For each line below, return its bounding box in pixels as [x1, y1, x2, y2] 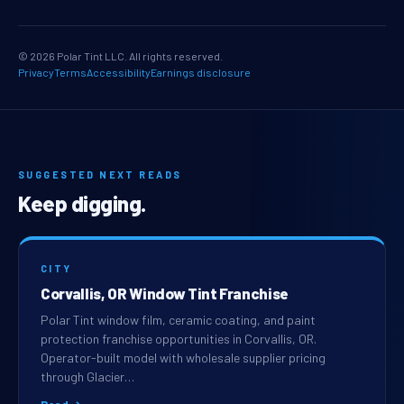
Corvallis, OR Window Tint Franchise [41, 284, 289, 303]
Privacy [18, 66, 54, 79]
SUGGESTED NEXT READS [18, 169, 182, 181]
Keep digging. [18, 190, 146, 217]
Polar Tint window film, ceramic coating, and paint [41, 312, 316, 328]
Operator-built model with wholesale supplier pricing [41, 350, 326, 366]
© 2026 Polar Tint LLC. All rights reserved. [18, 50, 223, 63]
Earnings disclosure [151, 66, 251, 79]
